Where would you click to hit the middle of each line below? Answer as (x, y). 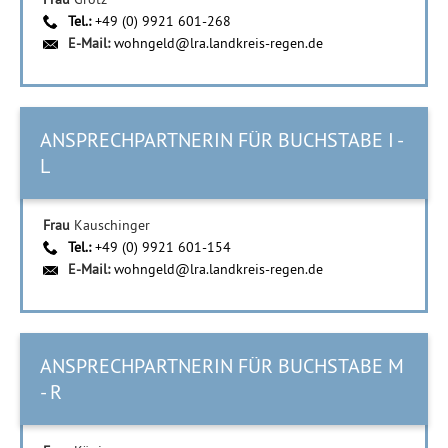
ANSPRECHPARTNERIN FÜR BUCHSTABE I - (222, 139)
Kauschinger (112, 225)
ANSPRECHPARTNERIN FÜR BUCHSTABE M (222, 365)
